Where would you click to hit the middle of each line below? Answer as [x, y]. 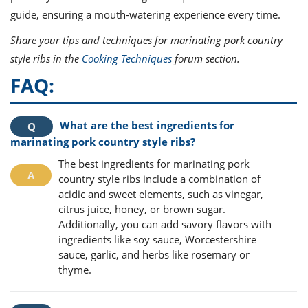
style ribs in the [46, 58]
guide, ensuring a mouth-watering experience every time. [145, 14]
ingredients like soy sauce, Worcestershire [157, 239]
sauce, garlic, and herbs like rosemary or [154, 254]
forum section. [206, 58]
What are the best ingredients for [147, 125]
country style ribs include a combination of [159, 178]
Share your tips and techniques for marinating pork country [146, 40]
